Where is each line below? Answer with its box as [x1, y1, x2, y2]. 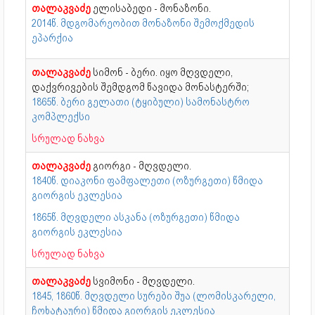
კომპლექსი [32, 110, 90, 123]
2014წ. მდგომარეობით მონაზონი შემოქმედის [32, 16, 255, 30]
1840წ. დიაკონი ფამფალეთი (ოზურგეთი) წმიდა [32, 174, 263, 187]
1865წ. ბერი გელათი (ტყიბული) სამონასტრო [32, 95, 250, 108]
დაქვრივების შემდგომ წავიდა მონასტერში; [32, 80, 249, 94]
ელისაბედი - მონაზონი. [93, 1, 211, 15]
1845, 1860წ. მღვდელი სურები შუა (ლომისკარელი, [32, 289, 276, 302]
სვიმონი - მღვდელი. [93, 274, 195, 288]
